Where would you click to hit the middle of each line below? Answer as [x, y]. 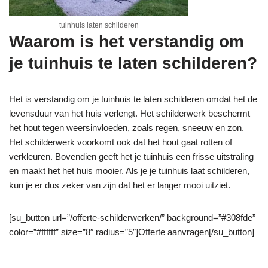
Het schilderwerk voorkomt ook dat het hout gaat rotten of [121, 142]
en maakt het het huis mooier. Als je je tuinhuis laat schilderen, [129, 170]
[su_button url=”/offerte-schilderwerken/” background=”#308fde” [132, 217]
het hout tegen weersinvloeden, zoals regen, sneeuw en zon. [127, 127]
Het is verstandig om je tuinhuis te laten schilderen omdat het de [133, 99]
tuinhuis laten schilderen [99, 25]
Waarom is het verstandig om [127, 41]
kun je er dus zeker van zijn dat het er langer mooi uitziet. [120, 185]
